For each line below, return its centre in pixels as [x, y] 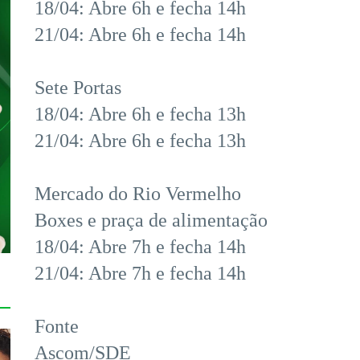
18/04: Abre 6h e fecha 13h [140, 115]
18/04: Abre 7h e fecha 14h [140, 247]
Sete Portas [78, 88]
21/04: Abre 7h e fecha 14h [140, 274]
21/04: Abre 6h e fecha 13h [140, 141]
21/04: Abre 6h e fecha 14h [140, 35]
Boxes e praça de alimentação [151, 221]
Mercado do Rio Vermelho [138, 194]
